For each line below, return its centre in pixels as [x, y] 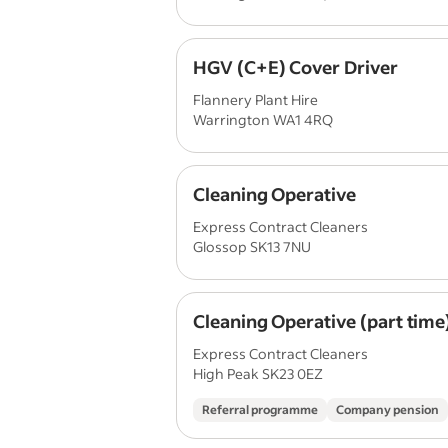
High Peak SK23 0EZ [258, 373]
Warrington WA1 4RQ [263, 119]
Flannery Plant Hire [255, 99]
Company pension [387, 409]
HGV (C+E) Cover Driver [295, 67]
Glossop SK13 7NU [252, 246]
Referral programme [260, 409]
